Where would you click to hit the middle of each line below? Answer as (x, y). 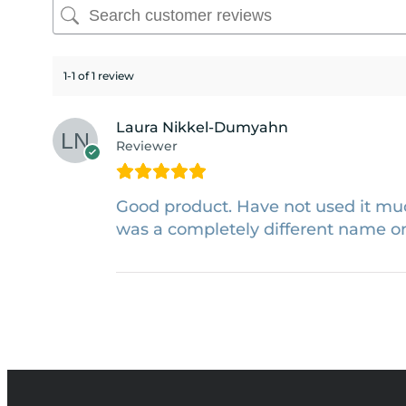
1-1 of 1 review (99, 76)
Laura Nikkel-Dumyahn (202, 128)
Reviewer (147, 146)
